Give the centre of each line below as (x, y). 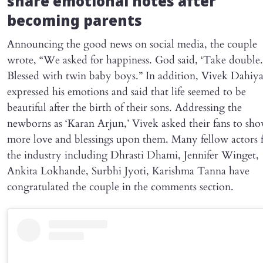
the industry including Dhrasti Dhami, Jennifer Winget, (133, 156)
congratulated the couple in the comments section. (120, 187)
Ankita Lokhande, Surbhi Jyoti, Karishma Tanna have (128, 171)
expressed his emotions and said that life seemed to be (127, 92)
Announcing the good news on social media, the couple (132, 45)
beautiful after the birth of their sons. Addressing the (124, 108)
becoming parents (75, 23)
